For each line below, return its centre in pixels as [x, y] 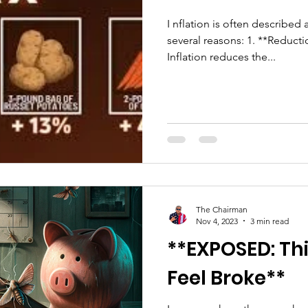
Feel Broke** [226, 278]
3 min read [269, 221]
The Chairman [222, 209]
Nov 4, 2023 [217, 221]
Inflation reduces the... [221, 57]
